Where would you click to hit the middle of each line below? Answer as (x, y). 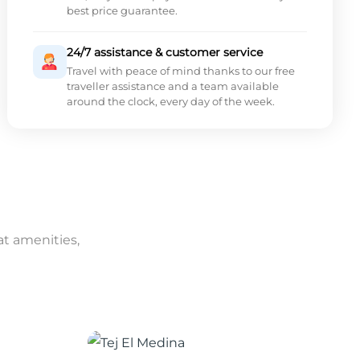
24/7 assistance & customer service (164, 52)
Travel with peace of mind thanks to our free (180, 70)
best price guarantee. (122, 10)
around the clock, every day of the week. (170, 101)
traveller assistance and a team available (172, 86)
